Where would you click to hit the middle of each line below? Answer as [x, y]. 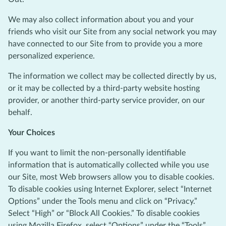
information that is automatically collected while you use [108, 165]
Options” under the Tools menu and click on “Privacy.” [103, 201]
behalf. [20, 112]
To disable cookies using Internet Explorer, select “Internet [110, 189]
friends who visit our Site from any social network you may [112, 32]
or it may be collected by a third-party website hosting [104, 88]
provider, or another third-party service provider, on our [106, 100]
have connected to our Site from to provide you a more [105, 44]
